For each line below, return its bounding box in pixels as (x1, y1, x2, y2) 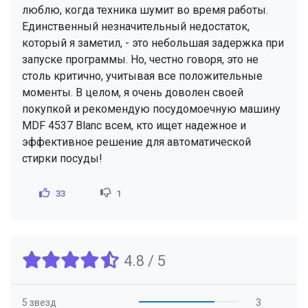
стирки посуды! (22, 152, 102, 166)
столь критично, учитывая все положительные (22, 69, 263, 83)
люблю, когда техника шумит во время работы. (22, 3, 268, 17)
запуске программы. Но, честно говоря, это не (22, 53, 258, 67)
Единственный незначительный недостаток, (22, 20, 250, 34)
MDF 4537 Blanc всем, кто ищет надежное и (22, 119, 246, 133)
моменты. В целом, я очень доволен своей (22, 86, 243, 100)
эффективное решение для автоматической (22, 135, 251, 149)
